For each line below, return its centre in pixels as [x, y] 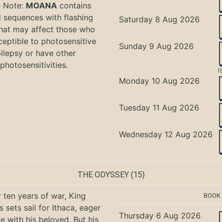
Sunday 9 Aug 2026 [157, 46]
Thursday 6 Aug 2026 [160, 215]
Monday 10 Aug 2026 [160, 81]
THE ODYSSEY [103, 174]
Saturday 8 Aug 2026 [160, 19]
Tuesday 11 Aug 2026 [159, 107]
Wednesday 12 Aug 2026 [166, 134]
